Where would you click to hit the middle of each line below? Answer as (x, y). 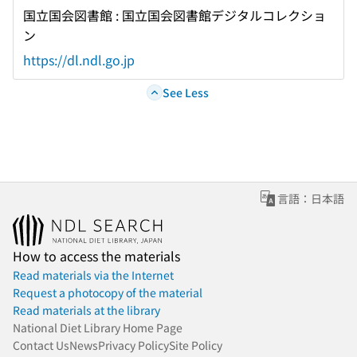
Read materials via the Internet (93, 275)
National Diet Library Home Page (98, 328)
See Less (185, 92)
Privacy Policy (133, 345)
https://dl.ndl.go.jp (79, 60)
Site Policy (196, 345)
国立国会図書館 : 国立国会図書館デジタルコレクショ (175, 16)
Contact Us (41, 345)
